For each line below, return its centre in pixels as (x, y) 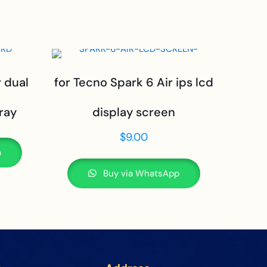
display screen (133, 112)
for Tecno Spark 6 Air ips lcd (133, 82)
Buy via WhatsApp (140, 173)
